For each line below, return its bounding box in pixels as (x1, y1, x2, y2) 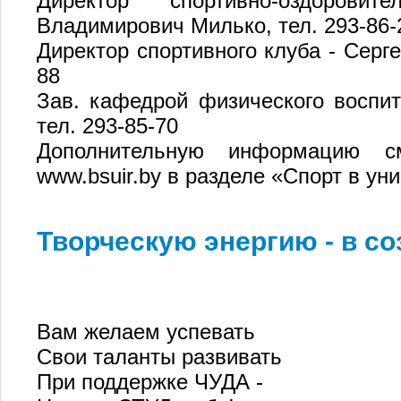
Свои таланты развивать (37, 344, 282, 369)
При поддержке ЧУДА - (37, 369, 263, 394)
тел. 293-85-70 (37, 113, 178, 138)
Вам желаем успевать (37, 319, 255, 344)
